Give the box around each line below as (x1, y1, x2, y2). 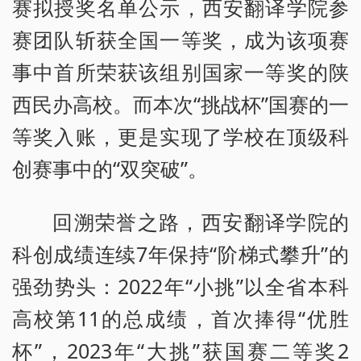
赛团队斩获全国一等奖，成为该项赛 (12, 26, 349, 54)
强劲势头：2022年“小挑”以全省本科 (12, 272, 349, 301)
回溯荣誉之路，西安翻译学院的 (52, 208, 349, 236)
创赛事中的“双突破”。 (12, 155, 208, 183)
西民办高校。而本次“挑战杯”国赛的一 (12, 90, 349, 118)
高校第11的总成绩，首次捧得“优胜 (12, 305, 349, 333)
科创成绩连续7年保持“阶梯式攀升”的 (12, 240, 349, 268)
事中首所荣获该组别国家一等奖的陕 (12, 58, 349, 86)
